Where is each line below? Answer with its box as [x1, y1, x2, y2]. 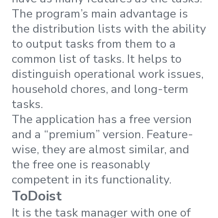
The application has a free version [12, 111, 192, 127]
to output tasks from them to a [12, 36, 176, 52]
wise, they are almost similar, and [12, 141, 189, 157]
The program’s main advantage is [12, 5, 188, 21]
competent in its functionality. [12, 171, 171, 187]
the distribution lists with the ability [12, 20, 206, 36]
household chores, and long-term [12, 81, 188, 97]
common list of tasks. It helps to [12, 51, 182, 67]
